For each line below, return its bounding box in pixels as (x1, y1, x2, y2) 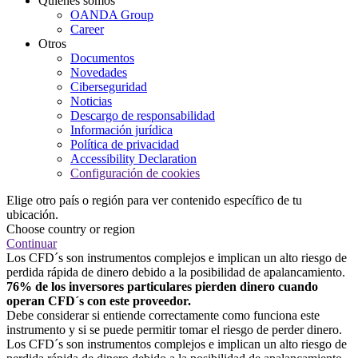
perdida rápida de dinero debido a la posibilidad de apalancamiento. (6, 265, 345, 280)
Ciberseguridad (70, 80, 147, 94)
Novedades (70, 66, 127, 80)
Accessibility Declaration (70, 152, 197, 166)
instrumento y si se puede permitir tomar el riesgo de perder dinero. (6, 323, 342, 337)
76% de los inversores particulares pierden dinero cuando (6, 280, 318, 294)
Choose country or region (6, 222, 135, 237)
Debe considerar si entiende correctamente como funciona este (6, 308, 320, 323)
